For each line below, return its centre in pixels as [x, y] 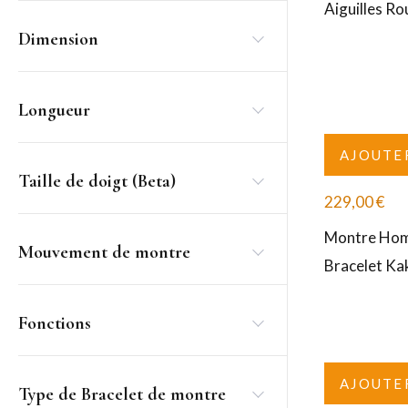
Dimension [58, 39]
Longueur [54, 110]
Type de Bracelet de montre [122, 394]
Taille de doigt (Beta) [97, 181]
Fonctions [55, 323]
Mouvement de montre [104, 252]
